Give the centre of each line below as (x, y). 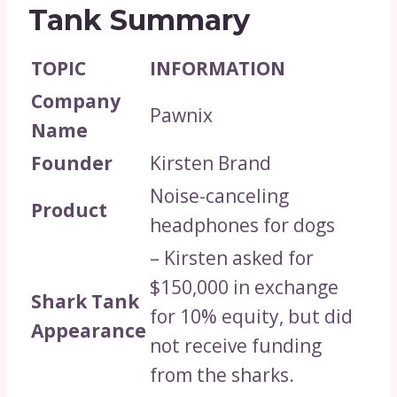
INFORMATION (218, 69)
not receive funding (236, 346)
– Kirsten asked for (232, 258)
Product (69, 210)
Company (76, 101)
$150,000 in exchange (244, 288)
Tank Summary (139, 20)
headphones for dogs (242, 226)
